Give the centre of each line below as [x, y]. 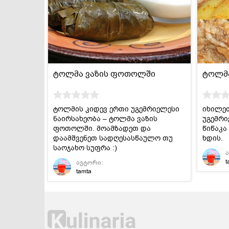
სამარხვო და [176, 22]
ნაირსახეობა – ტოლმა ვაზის [105, 119]
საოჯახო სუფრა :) [85, 148]
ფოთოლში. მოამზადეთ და [102, 129]
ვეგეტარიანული [179, 31]
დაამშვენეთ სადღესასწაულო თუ [113, 139]
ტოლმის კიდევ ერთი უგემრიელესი [116, 109]
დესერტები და [98, 22]
